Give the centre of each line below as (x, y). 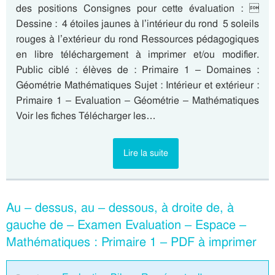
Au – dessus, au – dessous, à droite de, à (120, 208)
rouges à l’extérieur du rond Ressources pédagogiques (137, 39)
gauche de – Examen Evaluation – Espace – (126, 225)
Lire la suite (145, 153)
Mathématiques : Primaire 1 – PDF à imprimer (131, 242)
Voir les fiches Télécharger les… (86, 116)
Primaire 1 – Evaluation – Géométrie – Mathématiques (137, 101)
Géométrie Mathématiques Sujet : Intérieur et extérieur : (137, 85)
